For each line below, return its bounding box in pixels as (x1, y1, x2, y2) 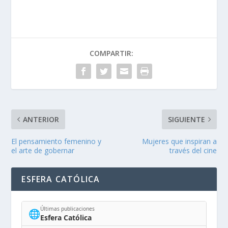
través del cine (169, 146, 217, 156)
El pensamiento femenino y (11, 136, 102, 147)
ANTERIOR (23, 115, 60, 125)
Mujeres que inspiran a (141, 136, 217, 147)
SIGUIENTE (167, 115, 205, 125)
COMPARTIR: (90, 48, 133, 59)
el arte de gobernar (11, 146, 75, 156)
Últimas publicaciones (40, 205, 95, 212)
